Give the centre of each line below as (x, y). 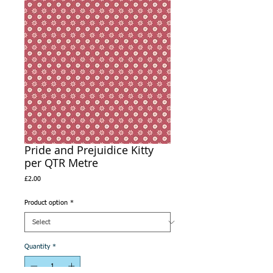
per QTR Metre (61, 163)
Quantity (37, 246)
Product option (46, 203)
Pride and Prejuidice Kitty (89, 150)
